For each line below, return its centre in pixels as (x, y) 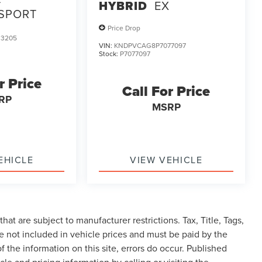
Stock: (110, 54)
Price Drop (124, 27)
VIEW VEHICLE (166, 160)
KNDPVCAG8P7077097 (150, 46)
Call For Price (166, 92)
